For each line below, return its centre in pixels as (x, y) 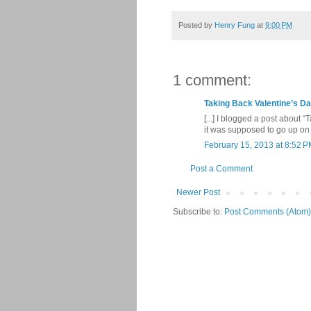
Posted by (196, 25)
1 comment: (212, 80)
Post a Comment (221, 168)
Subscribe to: (199, 211)
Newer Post (198, 192)
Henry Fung (235, 25)
